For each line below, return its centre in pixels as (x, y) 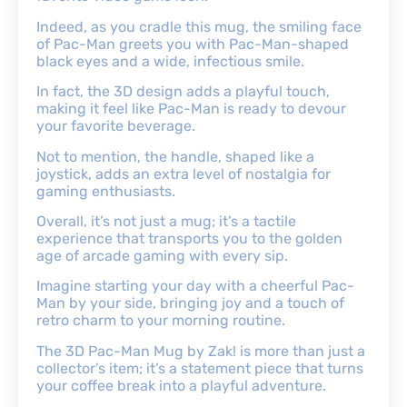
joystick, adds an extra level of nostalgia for (184, 174)
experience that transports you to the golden (189, 238)
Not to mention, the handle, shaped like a (175, 156)
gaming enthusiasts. (106, 191)
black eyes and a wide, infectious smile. (170, 61)
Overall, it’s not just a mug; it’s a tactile (166, 221)
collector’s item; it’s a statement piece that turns (200, 368)
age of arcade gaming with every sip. (162, 255)
